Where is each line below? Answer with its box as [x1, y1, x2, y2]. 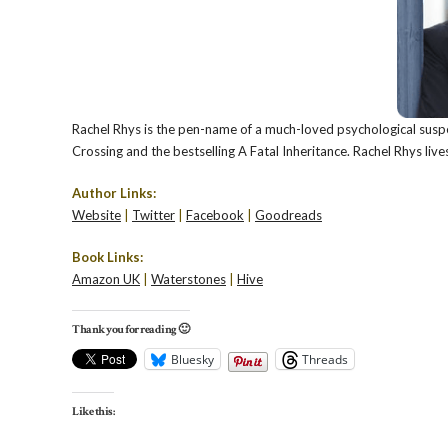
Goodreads [255, 207, 322, 223]
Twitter [132, 207, 175, 223]
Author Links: [72, 185, 156, 201]
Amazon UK [72, 271, 140, 287]
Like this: [72, 404, 114, 419]
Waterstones [151, 271, 226, 287]
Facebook [186, 207, 244, 223]
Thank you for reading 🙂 [72, 322, 190, 337]
